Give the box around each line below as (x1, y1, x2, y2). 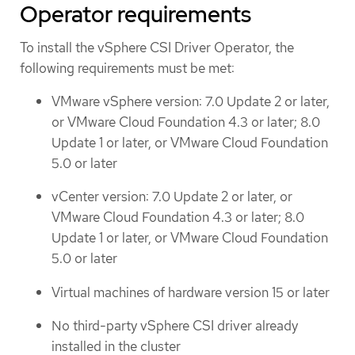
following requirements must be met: (20, 59, 235, 78)
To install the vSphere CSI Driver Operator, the (20, 39, 294, 57)
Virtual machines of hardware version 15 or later (52, 283, 330, 301)
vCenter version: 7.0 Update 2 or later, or (52, 188, 292, 206)
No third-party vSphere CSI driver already (52, 317, 298, 335)
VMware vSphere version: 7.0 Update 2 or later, (52, 92, 330, 110)
